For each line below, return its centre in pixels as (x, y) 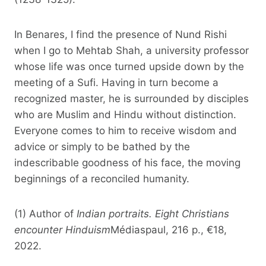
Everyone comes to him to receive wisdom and (126, 130)
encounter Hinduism (62, 229)
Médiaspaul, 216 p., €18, (169, 229)
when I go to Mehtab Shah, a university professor (132, 50)
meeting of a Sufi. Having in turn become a (116, 82)
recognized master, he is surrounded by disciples (132, 98)
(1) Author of (45, 213)
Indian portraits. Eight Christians (153, 213)
